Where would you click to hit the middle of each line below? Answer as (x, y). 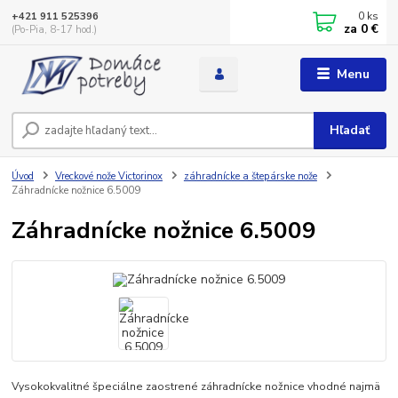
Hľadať (350, 130)
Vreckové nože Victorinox (109, 177)
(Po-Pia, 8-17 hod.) (55, 29)
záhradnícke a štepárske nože (250, 177)
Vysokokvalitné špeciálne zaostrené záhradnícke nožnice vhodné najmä (196, 386)
